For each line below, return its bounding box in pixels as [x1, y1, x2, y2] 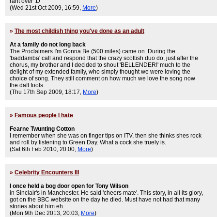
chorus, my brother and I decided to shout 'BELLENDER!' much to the [10, 62, 190, 68]
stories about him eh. [10, 203, 64, 210]
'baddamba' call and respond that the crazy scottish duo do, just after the [10, 55, 198, 62]
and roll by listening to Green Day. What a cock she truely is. [10, 139, 166, 146]
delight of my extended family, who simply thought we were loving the [10, 68, 190, 75]
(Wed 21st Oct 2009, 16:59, [10, 4, 82, 11]
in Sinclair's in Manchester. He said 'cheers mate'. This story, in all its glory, [10, 189, 203, 196]
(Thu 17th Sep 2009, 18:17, [10, 89, 83, 95]
